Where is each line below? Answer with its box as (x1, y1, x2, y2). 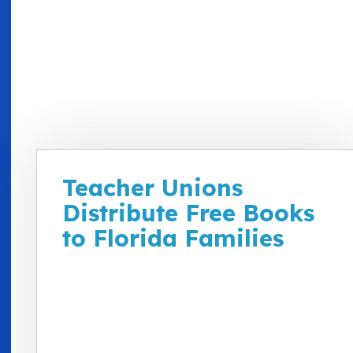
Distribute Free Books (62, 198, 314, 227)
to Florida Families (62, 223, 284, 252)
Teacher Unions (62, 173, 243, 202)
